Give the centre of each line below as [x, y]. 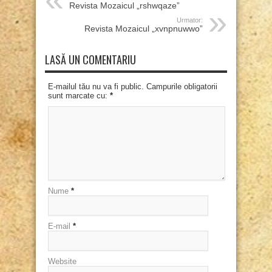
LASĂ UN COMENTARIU [90, 60]
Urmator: [190, 20]
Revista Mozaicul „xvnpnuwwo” [144, 29]
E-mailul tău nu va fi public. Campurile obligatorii [133, 87]
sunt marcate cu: [79, 96]
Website [62, 262]
